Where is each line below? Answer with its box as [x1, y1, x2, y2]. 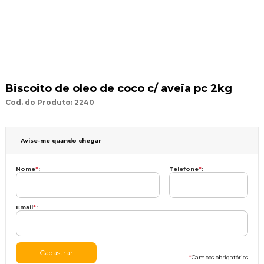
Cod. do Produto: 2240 [5, 97, 94, 107]
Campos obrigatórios [191, 253, 248, 260]
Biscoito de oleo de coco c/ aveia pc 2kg [5, 81, 232, 95]
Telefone [169, 165, 199, 172]
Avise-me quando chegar [20, 137, 101, 144]
